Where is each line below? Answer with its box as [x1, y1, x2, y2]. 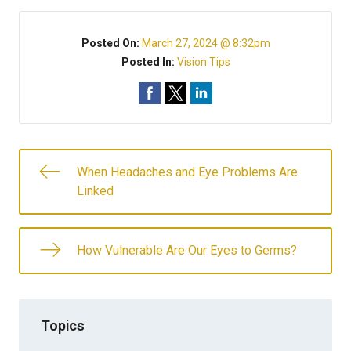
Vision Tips [176, 56, 230, 68]
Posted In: [121, 56, 177, 68]
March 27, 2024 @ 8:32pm [141, 37, 270, 49]
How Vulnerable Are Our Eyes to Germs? [77, 243, 297, 258]
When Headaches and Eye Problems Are [77, 165, 298, 179]
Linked [77, 183, 114, 198]
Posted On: [81, 37, 142, 49]
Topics [41, 317, 85, 334]
